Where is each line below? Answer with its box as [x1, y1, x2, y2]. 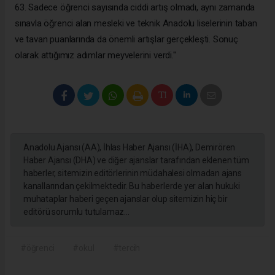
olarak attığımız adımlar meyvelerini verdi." [15, 49, 176, 61]
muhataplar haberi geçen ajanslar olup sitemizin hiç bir [23, 193, 228, 204]
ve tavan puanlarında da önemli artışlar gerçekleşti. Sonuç [15, 33, 238, 45]
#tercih [112, 242, 141, 253]
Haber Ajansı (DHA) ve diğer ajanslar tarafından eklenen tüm [23, 155, 249, 165]
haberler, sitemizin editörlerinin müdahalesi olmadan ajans [23, 168, 242, 178]
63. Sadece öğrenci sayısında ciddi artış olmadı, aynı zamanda [15, 1, 255, 13]
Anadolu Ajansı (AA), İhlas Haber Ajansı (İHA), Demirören [23, 142, 236, 152]
